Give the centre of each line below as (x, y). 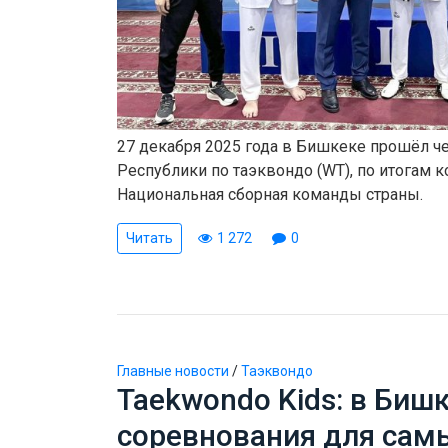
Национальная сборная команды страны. (270, 194)
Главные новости (173, 370)
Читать (149, 237)
